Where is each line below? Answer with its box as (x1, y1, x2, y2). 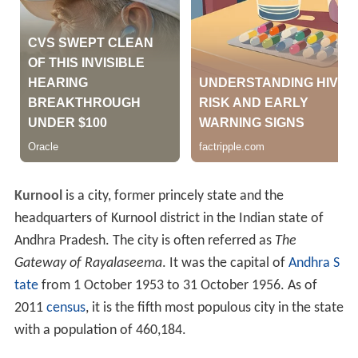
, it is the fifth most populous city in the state (85, 300, 344, 316)
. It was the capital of (161, 256, 288, 272)
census (46, 300, 86, 316)
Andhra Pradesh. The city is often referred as (14, 233, 275, 249)
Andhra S (288, 256, 340, 272)
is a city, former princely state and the (62, 189, 284, 205)
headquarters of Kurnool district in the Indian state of (14, 211, 324, 227)
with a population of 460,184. (14, 323, 186, 339)
